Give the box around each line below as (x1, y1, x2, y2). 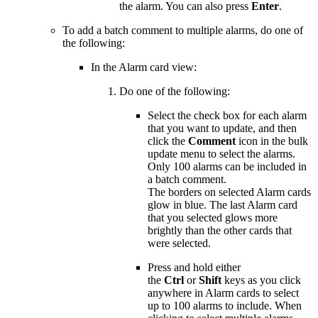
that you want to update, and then (148, 121, 297, 134)
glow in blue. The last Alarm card (148, 198, 297, 211)
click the (148, 134, 188, 147)
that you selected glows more (148, 211, 278, 224)
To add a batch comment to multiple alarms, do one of (62, 23, 303, 36)
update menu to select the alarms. (148, 147, 295, 160)
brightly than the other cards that (148, 224, 292, 236)
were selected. (148, 236, 211, 249)
